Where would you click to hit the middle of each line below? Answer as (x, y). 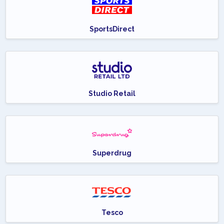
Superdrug (112, 153)
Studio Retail (112, 93)
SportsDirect (112, 29)
